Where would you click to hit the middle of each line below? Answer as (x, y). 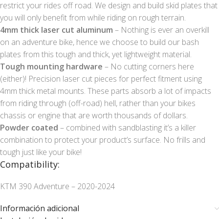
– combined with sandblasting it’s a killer (127, 128)
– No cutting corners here (148, 67)
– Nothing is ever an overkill (161, 30)
